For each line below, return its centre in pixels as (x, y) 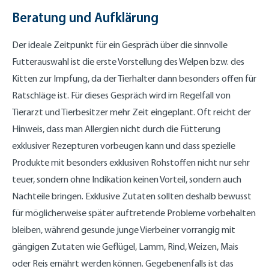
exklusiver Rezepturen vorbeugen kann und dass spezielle (124, 145)
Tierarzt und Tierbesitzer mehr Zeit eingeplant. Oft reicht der (131, 112)
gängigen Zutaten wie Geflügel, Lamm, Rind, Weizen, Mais (125, 246)
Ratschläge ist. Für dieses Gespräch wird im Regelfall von (121, 95)
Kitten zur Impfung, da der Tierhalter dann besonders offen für (134, 78)
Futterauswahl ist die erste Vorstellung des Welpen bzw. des (128, 61)
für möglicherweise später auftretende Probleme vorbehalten (134, 213)
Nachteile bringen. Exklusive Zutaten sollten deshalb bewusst (132, 196)
